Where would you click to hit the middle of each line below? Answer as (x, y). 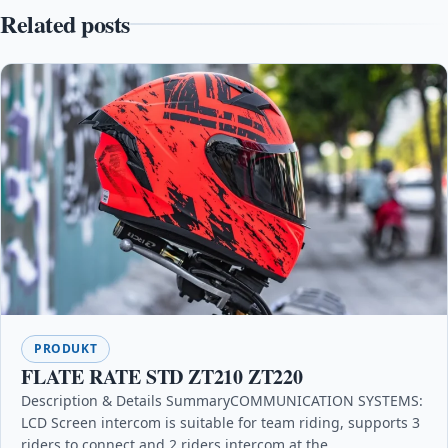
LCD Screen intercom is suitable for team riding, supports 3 (220, 422)
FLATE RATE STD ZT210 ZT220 (162, 376)
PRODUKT (66, 348)
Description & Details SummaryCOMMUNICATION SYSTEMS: (222, 400)
